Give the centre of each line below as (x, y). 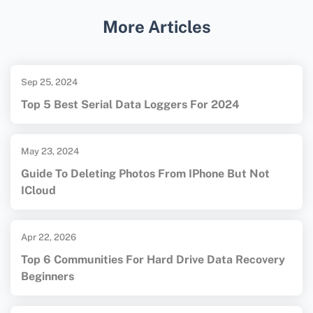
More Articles (156, 27)
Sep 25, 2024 (49, 82)
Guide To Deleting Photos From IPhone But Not (145, 174)
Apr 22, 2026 (49, 238)
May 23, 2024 (50, 152)
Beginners (48, 277)
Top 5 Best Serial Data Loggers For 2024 (130, 105)
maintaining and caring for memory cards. (143, 10)
